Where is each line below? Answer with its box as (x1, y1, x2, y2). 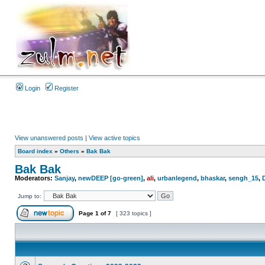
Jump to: (18, 193, 41, 199)
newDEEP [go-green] (78, 174, 143, 182)
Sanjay (54, 174, 75, 182)
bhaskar (201, 174, 225, 182)
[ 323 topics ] (114, 210, 153, 216)
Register (53, 85, 79, 92)
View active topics (89, 134, 140, 141)
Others (60, 148, 79, 154)
